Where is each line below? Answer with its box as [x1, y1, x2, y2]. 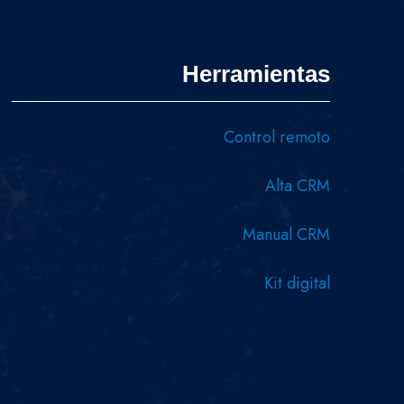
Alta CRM [264, 174, 330, 198]
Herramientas [181, 60, 330, 88]
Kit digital [263, 271, 330, 296]
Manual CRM [242, 223, 330, 247]
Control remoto [223, 125, 330, 150]
